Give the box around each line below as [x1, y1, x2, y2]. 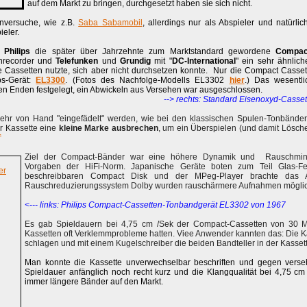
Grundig [120, 56, 151, 66]
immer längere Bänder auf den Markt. [25, 277, 163, 286]
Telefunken [56, 56, 99, 66]
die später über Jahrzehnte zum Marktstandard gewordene [30, 47, 275, 56]
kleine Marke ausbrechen [58, 123, 158, 133]
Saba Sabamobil [78, 18, 143, 27]
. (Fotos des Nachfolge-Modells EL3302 [65, 75, 230, 85]
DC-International [171, 56, 236, 66]
